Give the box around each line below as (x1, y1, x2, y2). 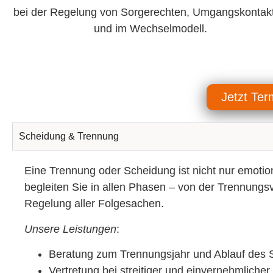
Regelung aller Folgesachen (24, 197, 161, 210)
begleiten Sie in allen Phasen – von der (24, 181, 218, 194)
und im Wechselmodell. (93, 23, 207, 35)
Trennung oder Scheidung (49, 165, 175, 177)
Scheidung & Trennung (19, 131, 119, 142)
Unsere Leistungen (24, 222, 116, 235)
